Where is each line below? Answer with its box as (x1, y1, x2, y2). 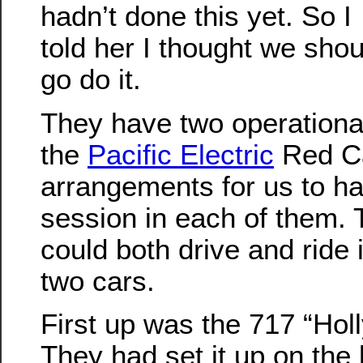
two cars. (41, 264, 155, 297)
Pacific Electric (88, 138, 274, 170)
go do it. (41, 63, 141, 96)
